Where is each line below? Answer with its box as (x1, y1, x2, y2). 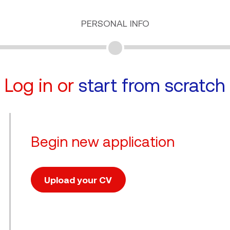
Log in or (5, 75, 79, 96)
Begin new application (30, 133, 175, 150)
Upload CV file (30, 192, 90, 203)
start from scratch (79, 75, 225, 96)
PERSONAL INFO (81, 18, 149, 29)
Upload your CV (44, 174, 112, 185)
